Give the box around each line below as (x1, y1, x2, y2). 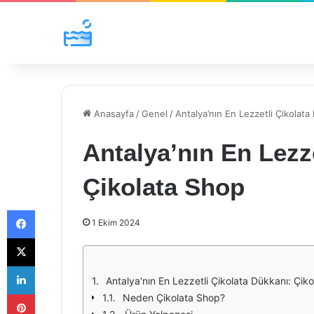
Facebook (34, 204, 77, 215)
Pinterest (34, 288, 74, 299)
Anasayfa (91, 108, 134, 119)
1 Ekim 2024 (92, 217, 140, 228)
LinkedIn (34, 260, 71, 271)
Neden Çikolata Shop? (123, 292, 225, 303)
